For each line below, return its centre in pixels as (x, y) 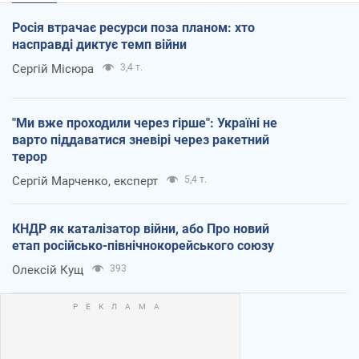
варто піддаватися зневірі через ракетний (141, 140)
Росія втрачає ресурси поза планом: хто (133, 28)
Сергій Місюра (53, 69)
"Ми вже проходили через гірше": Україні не (145, 123)
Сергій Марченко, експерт (85, 182)
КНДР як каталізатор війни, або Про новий (141, 229)
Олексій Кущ (48, 270)
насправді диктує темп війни (99, 45)
